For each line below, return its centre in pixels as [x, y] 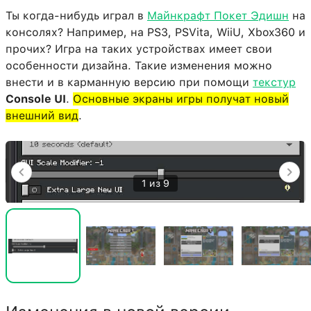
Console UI [36, 99]
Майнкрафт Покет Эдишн [218, 16]
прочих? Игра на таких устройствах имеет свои [139, 49]
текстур [274, 83]
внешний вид [42, 116]
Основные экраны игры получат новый [181, 99]
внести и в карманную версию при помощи [129, 83]
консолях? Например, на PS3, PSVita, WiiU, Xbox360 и [155, 33]
